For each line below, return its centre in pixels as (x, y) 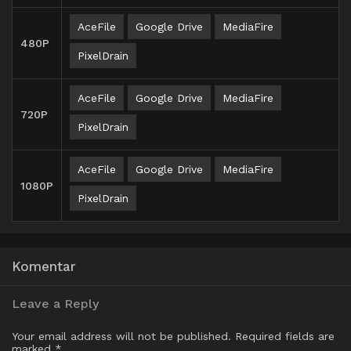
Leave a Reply (55, 304)
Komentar (44, 267)
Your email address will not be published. (121, 337)
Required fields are (285, 337)
